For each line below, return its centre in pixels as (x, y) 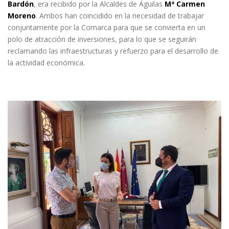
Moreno (22, 16)
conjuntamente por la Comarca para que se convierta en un (107, 27)
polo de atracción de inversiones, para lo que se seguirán (102, 39)
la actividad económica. (46, 63)
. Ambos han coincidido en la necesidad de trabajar (120, 16)
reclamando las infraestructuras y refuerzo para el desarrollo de (113, 51)
